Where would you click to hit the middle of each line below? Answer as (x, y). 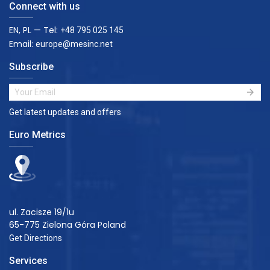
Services (28, 261)
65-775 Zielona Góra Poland (67, 225)
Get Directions (36, 238)
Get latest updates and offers (65, 112)
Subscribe (31, 67)
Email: (22, 44)
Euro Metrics (37, 135)
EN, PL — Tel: (35, 30)
